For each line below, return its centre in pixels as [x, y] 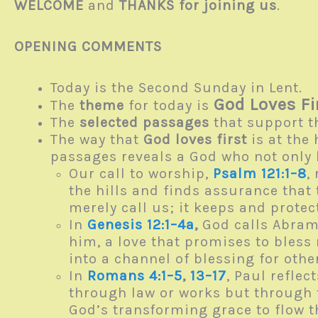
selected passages [144, 122]
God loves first [195, 139]
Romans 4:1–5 [135, 276]
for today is [169, 105]
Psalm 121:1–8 [259, 174]
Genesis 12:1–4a [141, 225]
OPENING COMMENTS [88, 46]
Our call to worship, [141, 174]
